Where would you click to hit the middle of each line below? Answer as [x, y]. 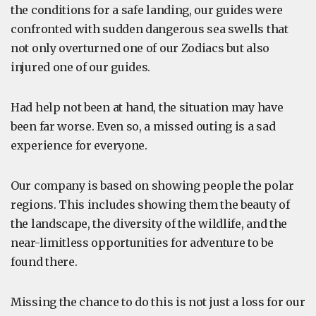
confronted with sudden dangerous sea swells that [150, 29]
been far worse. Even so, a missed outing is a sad [143, 126]
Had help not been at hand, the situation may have [147, 107]
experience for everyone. [80, 145]
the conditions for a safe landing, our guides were [147, 10]
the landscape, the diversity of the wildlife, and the [149, 224]
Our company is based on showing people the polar [152, 186]
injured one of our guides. [81, 67]
